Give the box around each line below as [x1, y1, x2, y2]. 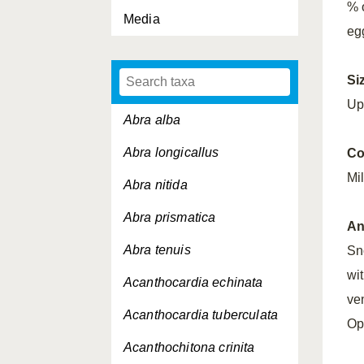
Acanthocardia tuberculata [123, 308, 278, 322]
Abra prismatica [123, 210, 216, 224]
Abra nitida [123, 178, 188, 192]
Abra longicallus [123, 145, 219, 159]
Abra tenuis [123, 243, 191, 257]
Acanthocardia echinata [123, 275, 263, 289]
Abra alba [123, 113, 181, 127]
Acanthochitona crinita [123, 340, 255, 354]
